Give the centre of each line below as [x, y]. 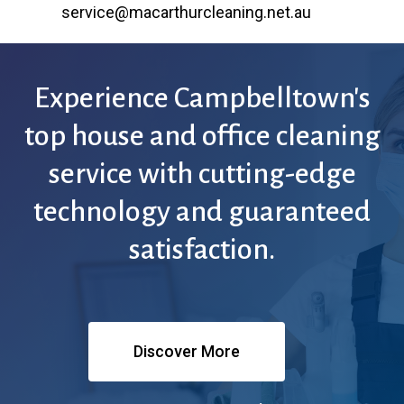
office [236, 136]
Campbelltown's [272, 98]
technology [102, 212]
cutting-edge [277, 174]
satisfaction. [202, 250]
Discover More [186, 351]
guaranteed [299, 212]
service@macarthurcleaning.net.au [187, 12]
